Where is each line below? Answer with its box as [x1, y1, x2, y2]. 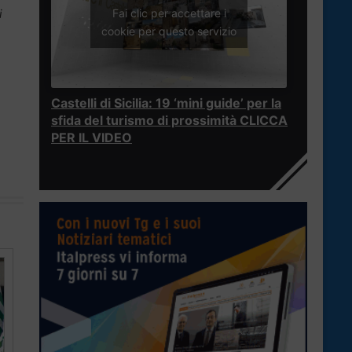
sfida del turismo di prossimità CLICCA [51, 112, 288, 129]
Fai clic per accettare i [112, 5, 226, 20]
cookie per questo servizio [101, 24, 236, 38]
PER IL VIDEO [51, 130, 132, 146]
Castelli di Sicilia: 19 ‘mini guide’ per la [51, 95, 281, 112]
